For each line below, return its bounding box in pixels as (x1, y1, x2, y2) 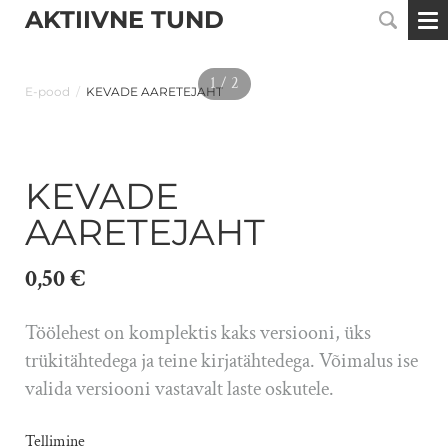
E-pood (25, 84, 70, 99)
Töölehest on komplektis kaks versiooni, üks (25, 320, 371, 346)
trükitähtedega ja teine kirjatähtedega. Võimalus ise (25, 348, 418, 374)
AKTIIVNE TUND (25, 5, 224, 34)
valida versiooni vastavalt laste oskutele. (25, 376, 334, 402)
